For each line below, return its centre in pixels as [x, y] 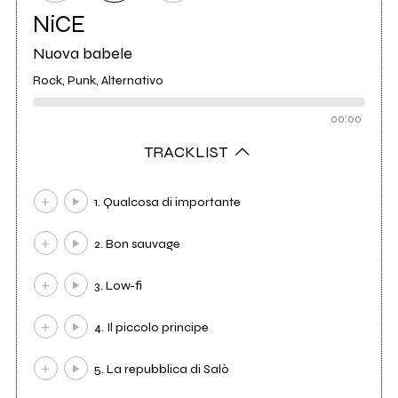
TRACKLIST [188, 152]
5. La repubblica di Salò [162, 370]
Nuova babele [82, 54]
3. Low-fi [119, 286]
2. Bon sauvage [138, 244]
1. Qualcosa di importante [168, 203]
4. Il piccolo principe [152, 328]
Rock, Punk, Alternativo [98, 81]
